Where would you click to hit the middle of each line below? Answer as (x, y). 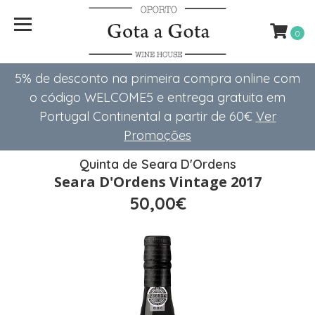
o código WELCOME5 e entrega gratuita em (157, 97)
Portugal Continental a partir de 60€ (147, 116)
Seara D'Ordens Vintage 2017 (157, 182)
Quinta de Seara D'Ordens (157, 164)
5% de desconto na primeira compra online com (157, 78)
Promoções (157, 135)
